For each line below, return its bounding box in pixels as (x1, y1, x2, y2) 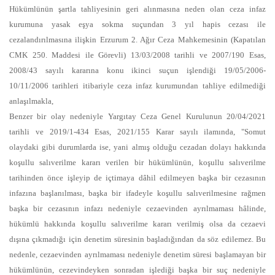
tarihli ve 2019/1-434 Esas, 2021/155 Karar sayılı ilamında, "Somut (9, 127, 266, 136)
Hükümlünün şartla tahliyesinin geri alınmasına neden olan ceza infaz (9, 4, 266, 14)
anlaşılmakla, (9, 96, 53, 106)
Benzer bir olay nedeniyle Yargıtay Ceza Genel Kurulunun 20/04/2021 (9, 112, 266, 121)
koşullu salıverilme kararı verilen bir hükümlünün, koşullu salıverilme (9, 158, 266, 167)
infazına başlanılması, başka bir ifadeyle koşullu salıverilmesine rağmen (9, 188, 266, 198)
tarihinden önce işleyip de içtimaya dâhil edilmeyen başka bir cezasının (9, 173, 266, 182)
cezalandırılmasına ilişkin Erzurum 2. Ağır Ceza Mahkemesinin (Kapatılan (9, 35, 266, 44)
